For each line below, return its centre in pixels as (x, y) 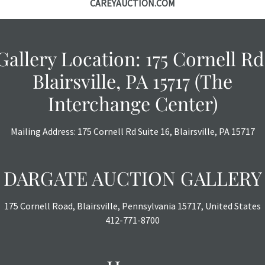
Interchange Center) (132, 104)
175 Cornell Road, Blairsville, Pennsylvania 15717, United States (132, 206)
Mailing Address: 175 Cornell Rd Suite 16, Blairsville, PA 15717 (132, 132)
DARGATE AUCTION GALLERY (132, 178)
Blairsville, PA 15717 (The (132, 81)
